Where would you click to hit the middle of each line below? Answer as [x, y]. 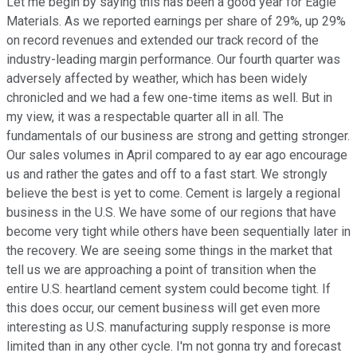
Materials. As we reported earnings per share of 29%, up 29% [176, 22]
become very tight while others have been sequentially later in [178, 232]
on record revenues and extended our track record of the [163, 41]
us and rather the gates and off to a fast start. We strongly [167, 175]
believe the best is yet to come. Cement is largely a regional [173, 194]
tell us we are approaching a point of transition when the [161, 270]
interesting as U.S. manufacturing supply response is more [169, 328]
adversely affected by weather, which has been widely [157, 79]
